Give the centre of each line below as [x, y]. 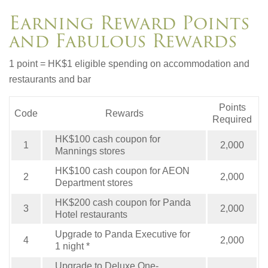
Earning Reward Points [129, 23]
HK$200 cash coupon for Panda [123, 203]
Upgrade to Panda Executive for [122, 234]
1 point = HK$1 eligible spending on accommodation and [129, 64]
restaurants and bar [50, 80]
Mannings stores [90, 151]
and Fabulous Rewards [123, 41]
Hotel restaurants [91, 215]
